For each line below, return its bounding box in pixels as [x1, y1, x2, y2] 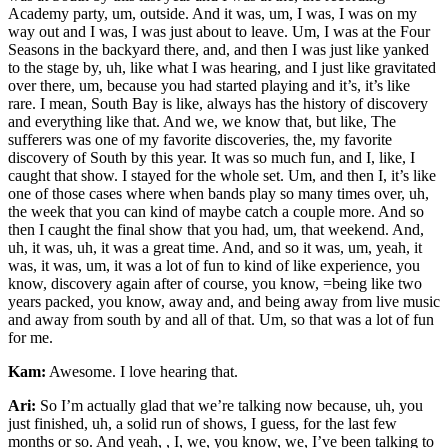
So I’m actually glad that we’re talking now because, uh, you [36, 397, 423, 415]
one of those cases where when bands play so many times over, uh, [8, 185, 429, 203]
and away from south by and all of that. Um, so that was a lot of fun [8, 311, 434, 329]
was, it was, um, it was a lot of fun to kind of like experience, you [8, 257, 420, 275]
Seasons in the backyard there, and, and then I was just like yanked [8, 41, 429, 59]
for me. [8, 329, 53, 347]
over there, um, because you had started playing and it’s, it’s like [8, 77, 410, 95]
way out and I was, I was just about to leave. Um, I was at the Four [8, 23, 430, 41]
